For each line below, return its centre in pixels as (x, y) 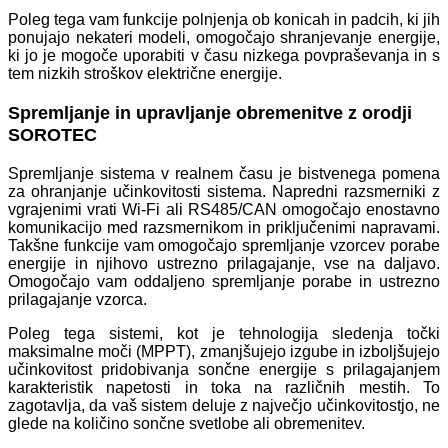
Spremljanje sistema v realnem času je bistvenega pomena (224, 173)
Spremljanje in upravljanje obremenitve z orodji (210, 113)
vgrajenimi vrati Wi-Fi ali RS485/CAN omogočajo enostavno (224, 209)
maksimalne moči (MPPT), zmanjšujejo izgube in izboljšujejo (224, 351)
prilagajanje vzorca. (77, 299)
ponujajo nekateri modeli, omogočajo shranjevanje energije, (224, 38)
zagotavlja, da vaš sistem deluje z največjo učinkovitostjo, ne (224, 405)
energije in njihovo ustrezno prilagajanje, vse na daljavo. (224, 263)
